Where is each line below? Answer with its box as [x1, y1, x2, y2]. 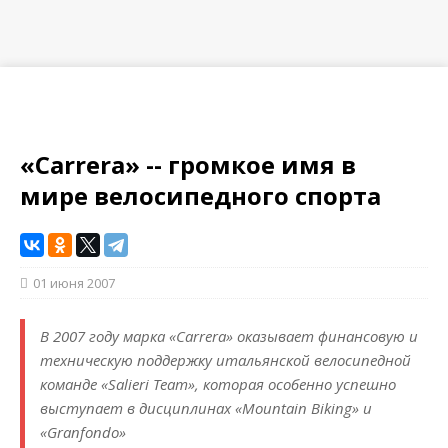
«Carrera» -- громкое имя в [20, 148, 356, 182]
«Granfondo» [40, 422, 126, 443]
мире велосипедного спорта [20, 179, 381, 213]
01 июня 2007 [33, 274, 115, 293]
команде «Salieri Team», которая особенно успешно [40, 374, 396, 395]
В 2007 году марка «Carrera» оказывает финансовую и [40, 326, 418, 347]
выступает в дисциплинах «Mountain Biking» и [40, 398, 372, 419]
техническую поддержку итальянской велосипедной [40, 350, 411, 371]
